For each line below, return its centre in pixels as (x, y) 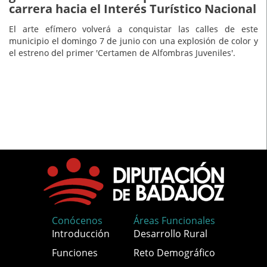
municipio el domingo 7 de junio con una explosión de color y (133, 41)
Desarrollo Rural (170, 234)
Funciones (75, 253)
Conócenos (77, 221)
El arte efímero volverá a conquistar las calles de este (133, 29)
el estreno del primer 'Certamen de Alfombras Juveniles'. (122, 53)
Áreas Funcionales (174, 221)
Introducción (81, 234)
